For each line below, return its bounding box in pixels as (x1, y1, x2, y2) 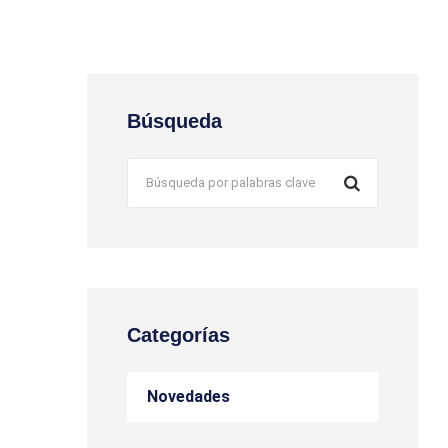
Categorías (127, 324, 230, 346)
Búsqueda (127, 110, 222, 132)
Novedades (147, 387, 230, 406)
